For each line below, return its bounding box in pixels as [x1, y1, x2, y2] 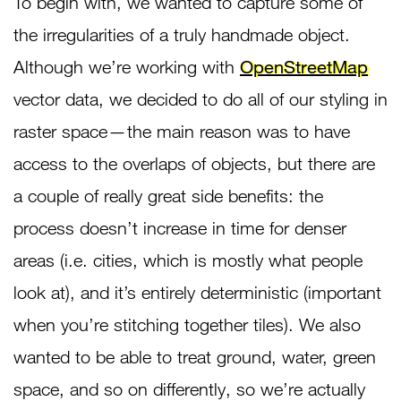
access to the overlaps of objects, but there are [13, 152, 375, 174]
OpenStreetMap [240, 55, 368, 77]
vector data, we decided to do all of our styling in [13, 88, 388, 109]
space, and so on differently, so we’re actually [13, 378, 365, 399]
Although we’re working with [13, 55, 240, 77]
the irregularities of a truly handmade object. [13, 23, 350, 45]
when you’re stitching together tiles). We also [13, 313, 361, 335]
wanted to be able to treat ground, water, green [13, 346, 376, 367]
